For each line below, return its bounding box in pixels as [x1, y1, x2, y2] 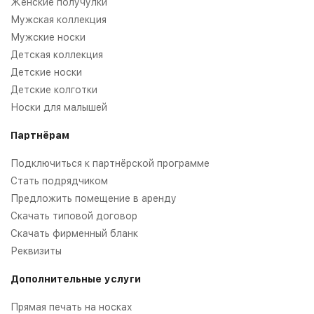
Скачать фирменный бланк [11, 228, 138, 240]
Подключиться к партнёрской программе [11, 158, 210, 170]
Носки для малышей [11, 102, 107, 114]
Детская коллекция [11, 49, 103, 61]
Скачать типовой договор [11, 210, 137, 222]
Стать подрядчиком [11, 175, 108, 187]
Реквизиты [11, 245, 62, 257]
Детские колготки [11, 84, 97, 96]
